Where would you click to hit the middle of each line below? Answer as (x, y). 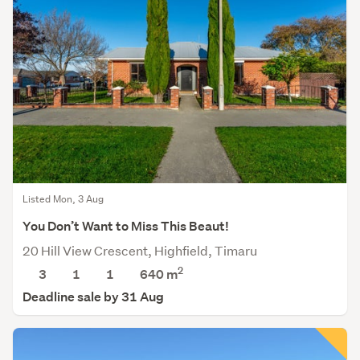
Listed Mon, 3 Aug (63, 199)
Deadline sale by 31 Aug (93, 297)
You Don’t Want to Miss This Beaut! (126, 227)
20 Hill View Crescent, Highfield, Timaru (140, 251)
